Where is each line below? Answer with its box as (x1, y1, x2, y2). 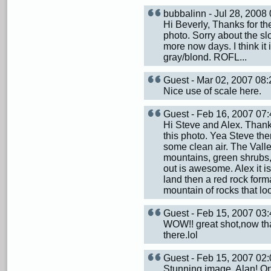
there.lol (163, 230, 198, 240)
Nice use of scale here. (163, 86, 261, 96)
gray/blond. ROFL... (163, 52, 247, 62)
